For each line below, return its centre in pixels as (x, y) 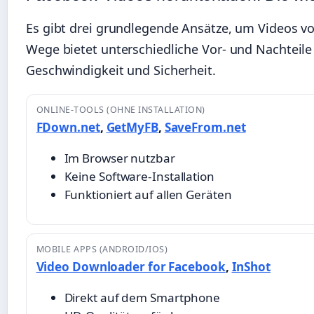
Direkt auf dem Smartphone (142, 297)
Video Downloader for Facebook (131, 266)
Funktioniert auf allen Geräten (148, 195)
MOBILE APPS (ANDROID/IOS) (102, 249)
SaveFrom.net (205, 128)
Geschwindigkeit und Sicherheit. (121, 70)
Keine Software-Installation (139, 177)
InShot (251, 266)
